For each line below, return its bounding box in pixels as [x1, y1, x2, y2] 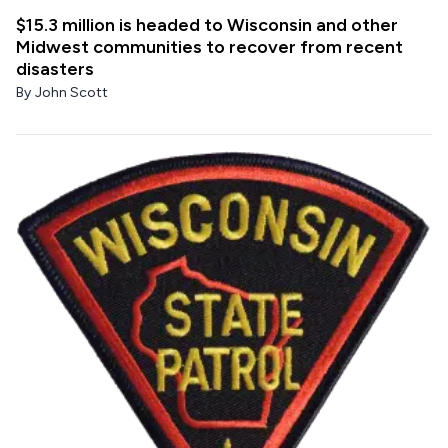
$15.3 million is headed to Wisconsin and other [16, 14, 398, 37]
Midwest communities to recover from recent [16, 36, 403, 59]
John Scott [35, 84, 108, 102]
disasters [16, 58, 94, 81]
